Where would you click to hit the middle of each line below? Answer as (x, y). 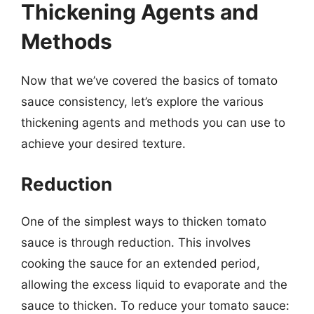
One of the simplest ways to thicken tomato (144, 221)
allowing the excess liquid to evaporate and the (154, 285)
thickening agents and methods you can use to (153, 122)
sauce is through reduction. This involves (136, 243)
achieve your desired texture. (103, 143)
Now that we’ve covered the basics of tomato (149, 80)
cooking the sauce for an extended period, (141, 264)
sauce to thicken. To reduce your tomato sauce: (155, 306)
